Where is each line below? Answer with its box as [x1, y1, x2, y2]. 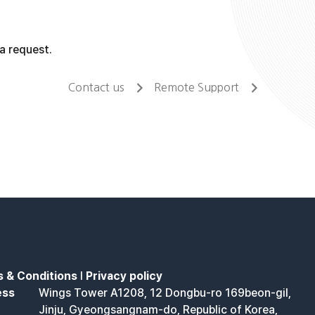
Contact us [67, 82, 124, 94]
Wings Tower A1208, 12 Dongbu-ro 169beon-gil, [39, 286, 292, 300]
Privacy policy [86, 269, 163, 283]
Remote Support [153, 82, 239, 94]
